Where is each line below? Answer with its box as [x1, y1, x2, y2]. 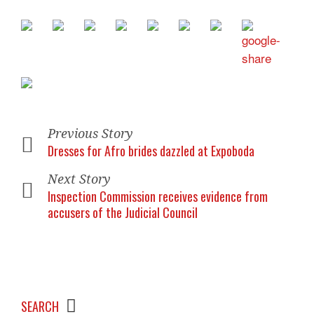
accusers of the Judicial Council [48, 203, 198, 221]
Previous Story [48, 126, 133, 141]
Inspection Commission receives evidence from [48, 187, 268, 205]
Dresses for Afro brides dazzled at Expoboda [48, 142, 254, 160]
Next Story [48, 172, 111, 186]
